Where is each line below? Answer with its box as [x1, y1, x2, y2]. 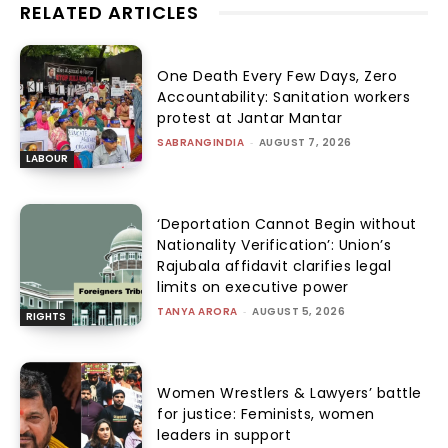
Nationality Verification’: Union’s [157, 235, 392, 256]
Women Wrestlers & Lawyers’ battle [157, 383, 422, 404]
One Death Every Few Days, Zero [157, 66, 398, 87]
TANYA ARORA [157, 304, 238, 320]
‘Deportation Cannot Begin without [157, 214, 417, 235]
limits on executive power [157, 277, 349, 298]
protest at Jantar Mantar [157, 108, 343, 129]
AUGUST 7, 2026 [258, 135, 352, 151]
